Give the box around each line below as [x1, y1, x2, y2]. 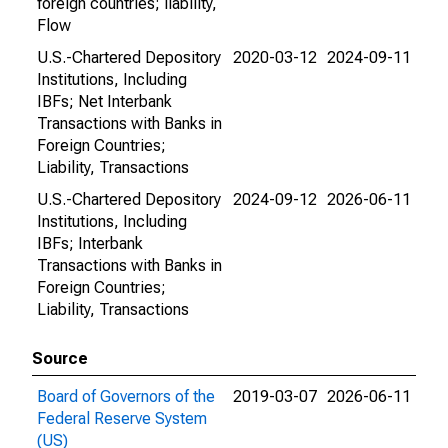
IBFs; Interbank [37, 234, 143, 253]
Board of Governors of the [37, 387, 215, 406]
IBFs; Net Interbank [37, 92, 172, 111]
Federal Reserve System [37, 409, 207, 428]
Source [32, 349, 88, 368]
